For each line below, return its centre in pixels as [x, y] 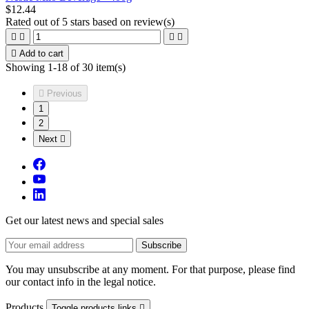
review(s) [154, 21]
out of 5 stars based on [84, 21]
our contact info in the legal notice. [81, 281]
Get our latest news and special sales [84, 220]
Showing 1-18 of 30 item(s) [66, 67]
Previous [64, 93]
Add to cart [41, 53]
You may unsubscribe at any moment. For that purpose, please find [150, 269]
